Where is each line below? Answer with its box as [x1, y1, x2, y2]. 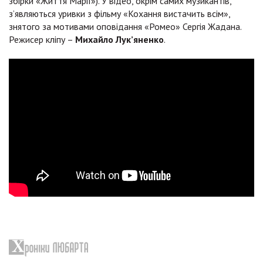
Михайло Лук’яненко [75, 33, 164, 46]
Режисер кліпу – [9, 33, 75, 46]
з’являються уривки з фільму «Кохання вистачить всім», [9, 8, 230, 20]
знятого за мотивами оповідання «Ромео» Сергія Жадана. [9, 21, 241, 33]
